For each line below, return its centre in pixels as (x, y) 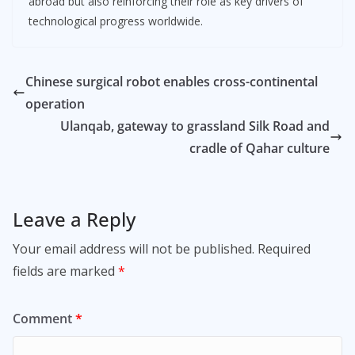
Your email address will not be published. (134, 248)
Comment (44, 318)
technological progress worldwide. (116, 21)
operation (55, 103)
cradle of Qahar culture (260, 148)
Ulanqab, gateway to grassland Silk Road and (195, 126)
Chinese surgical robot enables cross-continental (172, 81)
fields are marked (65, 271)
